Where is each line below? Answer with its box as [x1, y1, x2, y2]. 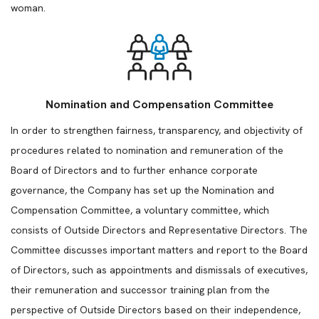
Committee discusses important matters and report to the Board [11, 244, 308, 256]
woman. [11, 1, 46, 14]
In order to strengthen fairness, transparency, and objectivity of [11, 124, 303, 137]
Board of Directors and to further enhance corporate [11, 164, 258, 177]
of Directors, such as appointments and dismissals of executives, [11, 263, 308, 276]
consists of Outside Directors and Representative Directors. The [11, 224, 308, 236]
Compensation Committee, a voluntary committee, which [11, 204, 269, 216]
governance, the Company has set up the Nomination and [11, 184, 274, 197]
